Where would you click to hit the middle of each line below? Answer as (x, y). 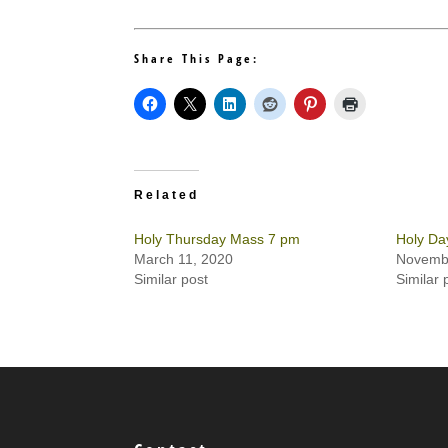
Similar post (171, 279)
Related (167, 195)
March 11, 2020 (184, 259)
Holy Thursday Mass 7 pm (217, 239)
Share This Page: (197, 58)
